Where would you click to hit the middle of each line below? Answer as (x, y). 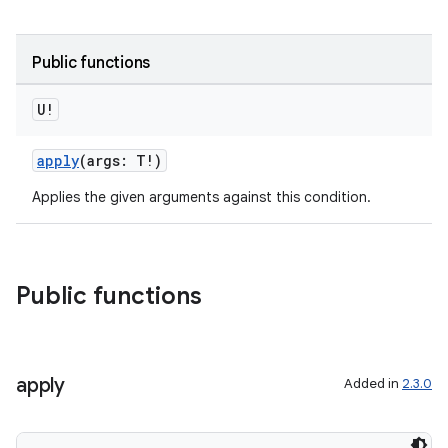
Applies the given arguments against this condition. (201, 197)
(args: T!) (120, 160)
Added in (373, 383)
